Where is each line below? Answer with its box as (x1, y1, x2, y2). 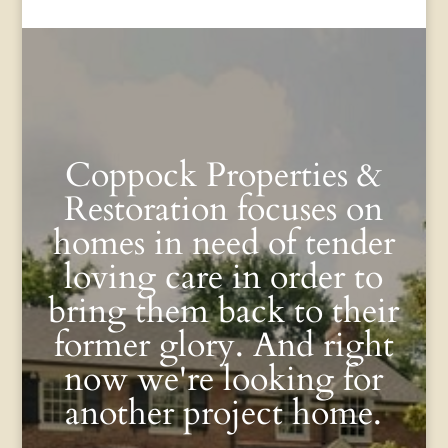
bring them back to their (48, 287, 400, 334)
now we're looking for (64, 355, 384, 402)
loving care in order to (64, 253, 384, 300)
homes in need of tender (52, 219, 395, 266)
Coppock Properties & (65, 151, 383, 198)
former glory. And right (53, 321, 394, 368)
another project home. (65, 389, 383, 436)
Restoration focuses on (64, 185, 384, 232)
